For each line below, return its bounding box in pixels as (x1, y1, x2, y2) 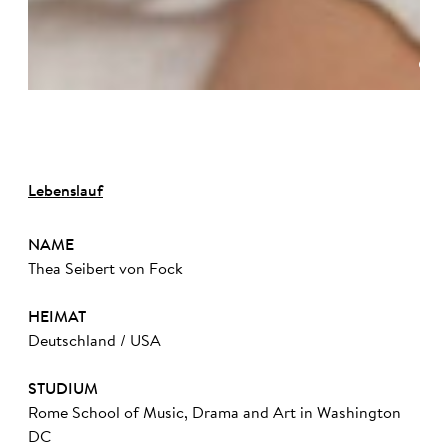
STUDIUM (28, 382, 98, 398)
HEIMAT (28, 310, 86, 326)
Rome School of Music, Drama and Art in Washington (28, 406, 401, 422)
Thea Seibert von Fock (28, 262, 183, 278)
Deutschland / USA (28, 334, 161, 350)
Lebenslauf (28, 184, 103, 200)
